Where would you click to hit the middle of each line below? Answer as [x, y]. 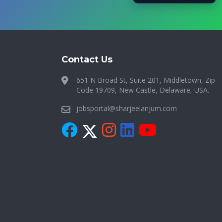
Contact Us [87, 59]
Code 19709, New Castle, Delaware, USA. [143, 90]
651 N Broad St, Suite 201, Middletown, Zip [146, 80]
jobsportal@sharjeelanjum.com [127, 108]
